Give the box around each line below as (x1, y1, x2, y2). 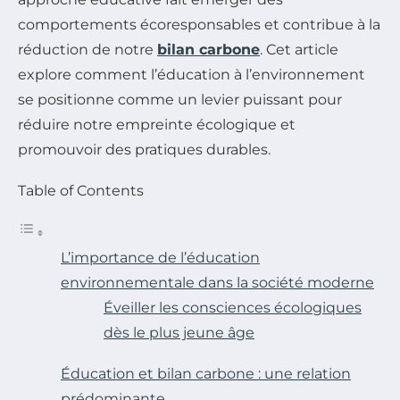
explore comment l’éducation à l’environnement (18, 66, 365, 84)
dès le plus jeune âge (104, 324, 254, 342)
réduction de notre (18, 41, 157, 59)
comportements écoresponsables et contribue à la (18, 16, 380, 34)
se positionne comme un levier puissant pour (18, 91, 342, 109)
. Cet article (260, 41, 338, 59)
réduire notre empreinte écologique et (18, 116, 296, 134)
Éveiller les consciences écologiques (104, 299, 362, 317)
